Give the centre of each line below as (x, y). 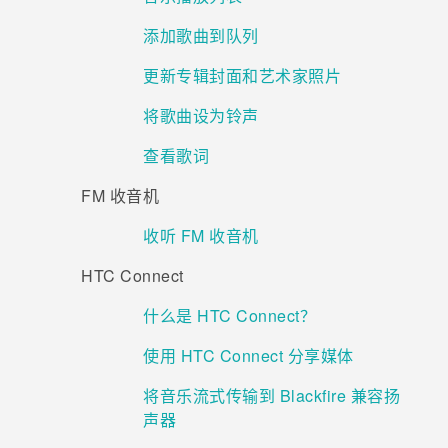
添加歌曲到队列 (201, 36)
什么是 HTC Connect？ (229, 316)
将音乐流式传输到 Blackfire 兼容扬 (271, 396)
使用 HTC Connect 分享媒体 (248, 356)
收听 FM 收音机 (201, 236)
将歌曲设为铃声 (201, 116)
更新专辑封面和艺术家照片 (242, 76)
